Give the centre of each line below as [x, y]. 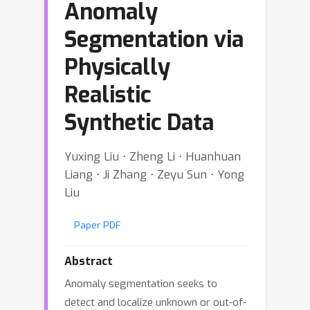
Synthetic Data [139, 122]
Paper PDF [98, 225]
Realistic [108, 95]
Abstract [89, 261]
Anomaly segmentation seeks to [141, 284]
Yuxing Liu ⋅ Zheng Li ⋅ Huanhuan [153, 156]
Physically [117, 67]
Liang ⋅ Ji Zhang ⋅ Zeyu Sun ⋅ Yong [154, 174]
